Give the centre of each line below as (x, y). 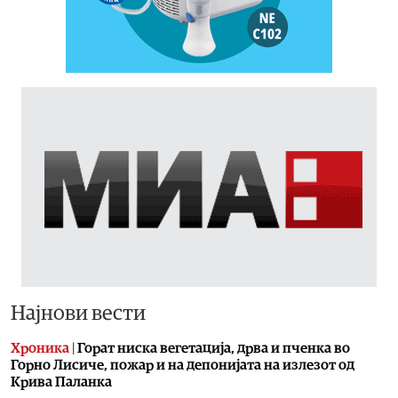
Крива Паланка (61, 382)
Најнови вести (78, 313)
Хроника (40, 348)
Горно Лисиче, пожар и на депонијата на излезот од (183, 365)
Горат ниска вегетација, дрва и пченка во (214, 348)
